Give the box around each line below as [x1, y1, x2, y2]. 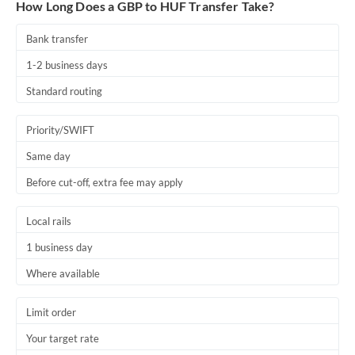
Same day [26, 150, 71, 162]
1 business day [26, 241, 93, 254]
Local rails [26, 215, 71, 227]
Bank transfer [26, 32, 88, 45]
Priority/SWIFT [26, 124, 94, 136]
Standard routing [26, 85, 102, 97]
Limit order [26, 306, 76, 319]
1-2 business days [26, 59, 108, 71]
